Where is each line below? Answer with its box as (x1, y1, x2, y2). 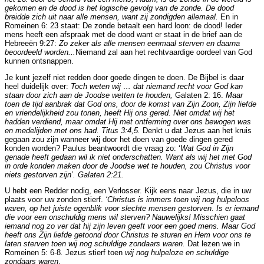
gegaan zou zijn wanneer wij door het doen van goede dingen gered (5, 134, 233, 144)
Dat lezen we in (185, 239, 240, 249)
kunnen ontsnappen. (5, 56, 74, 65)
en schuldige (186, 248, 229, 258)
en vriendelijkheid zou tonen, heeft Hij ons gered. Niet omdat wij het (5, 108, 235, 117)
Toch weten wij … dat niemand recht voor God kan (71, 81, 243, 91)
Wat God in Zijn (180, 143, 233, 153)
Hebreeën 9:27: (5, 38, 59, 48)
